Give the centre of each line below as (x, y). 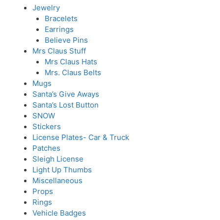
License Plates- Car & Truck (81, 137)
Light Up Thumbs (62, 170)
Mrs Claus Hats (71, 62)
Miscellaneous (57, 180)
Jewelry (46, 8)
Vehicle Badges (59, 213)
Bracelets (61, 18)
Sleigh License (58, 159)
